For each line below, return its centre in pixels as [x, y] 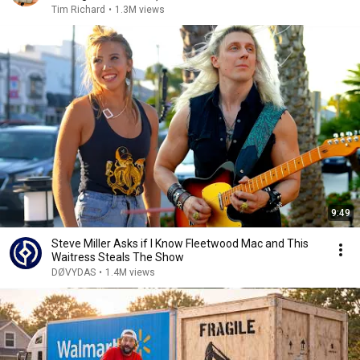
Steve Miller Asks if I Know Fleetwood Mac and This [180, 243]
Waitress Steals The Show [118, 257]
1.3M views [140, 10]
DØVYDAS [74, 272]
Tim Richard [78, 10]
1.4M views [130, 272]
